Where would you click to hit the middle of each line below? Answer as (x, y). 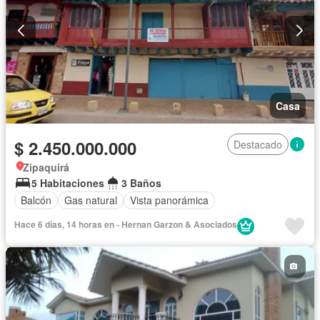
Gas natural (91, 200)
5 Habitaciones (68, 182)
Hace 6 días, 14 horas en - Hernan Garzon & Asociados (126, 224)
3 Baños (141, 182)
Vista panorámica (169, 200)
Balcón (36, 200)
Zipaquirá (46, 167)
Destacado (258, 144)
